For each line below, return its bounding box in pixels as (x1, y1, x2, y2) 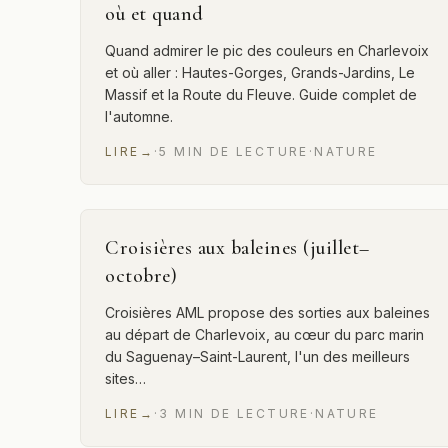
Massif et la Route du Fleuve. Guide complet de (105, 86, 417, 103)
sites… (105, 370, 146, 387)
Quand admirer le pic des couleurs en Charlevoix (105, 42, 429, 59)
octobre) (105, 264, 177, 288)
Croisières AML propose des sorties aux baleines (105, 304, 430, 321)
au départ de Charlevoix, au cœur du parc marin (105, 326, 424, 343)
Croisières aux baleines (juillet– (105, 236, 370, 260)
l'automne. (105, 108, 173, 125)
